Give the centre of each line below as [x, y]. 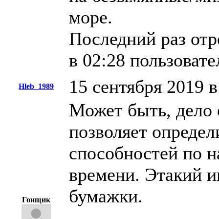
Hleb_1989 [36, 87]
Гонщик [36, 200]
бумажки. [106, 196]
